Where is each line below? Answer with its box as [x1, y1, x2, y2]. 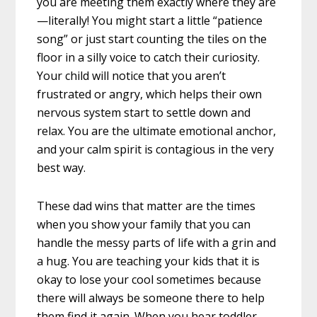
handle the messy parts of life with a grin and [37, 235, 277, 251]
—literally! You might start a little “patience [37, 13, 263, 29]
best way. [37, 160, 86, 176]
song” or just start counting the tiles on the [37, 31, 267, 47]
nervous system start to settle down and [37, 105, 251, 121]
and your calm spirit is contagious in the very [37, 142, 275, 158]
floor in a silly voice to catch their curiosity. [37, 50, 260, 66]
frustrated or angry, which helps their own [37, 86, 263, 103]
